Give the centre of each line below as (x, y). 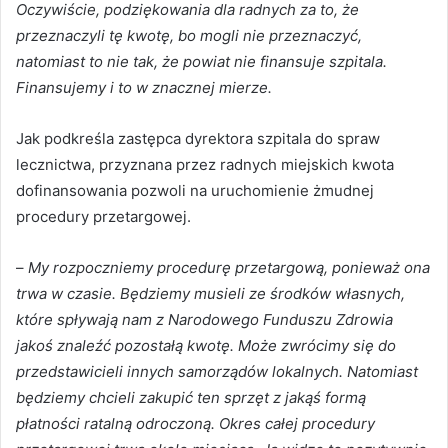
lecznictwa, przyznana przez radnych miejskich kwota (205, 164)
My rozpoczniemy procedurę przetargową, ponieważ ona (229, 267)
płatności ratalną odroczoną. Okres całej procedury (195, 423)
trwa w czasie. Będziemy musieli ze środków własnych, (210, 293)
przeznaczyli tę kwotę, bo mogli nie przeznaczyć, (189, 35)
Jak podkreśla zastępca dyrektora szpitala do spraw (198, 138)
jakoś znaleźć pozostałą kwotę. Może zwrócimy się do (206, 345)
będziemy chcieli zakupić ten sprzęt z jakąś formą (191, 397)
